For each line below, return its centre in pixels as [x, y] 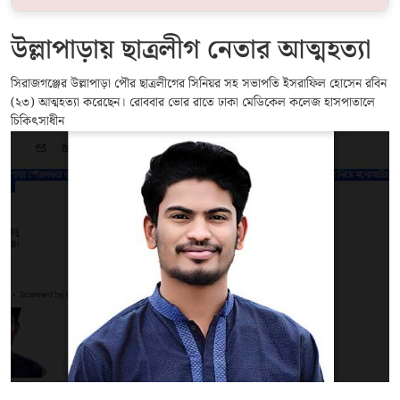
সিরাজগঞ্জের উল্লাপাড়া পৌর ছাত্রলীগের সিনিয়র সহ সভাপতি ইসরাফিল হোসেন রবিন [199, 84]
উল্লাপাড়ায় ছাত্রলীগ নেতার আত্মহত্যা [191, 50]
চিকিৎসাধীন [37, 121]
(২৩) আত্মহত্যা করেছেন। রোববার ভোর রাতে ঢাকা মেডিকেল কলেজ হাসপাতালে [193, 103]
